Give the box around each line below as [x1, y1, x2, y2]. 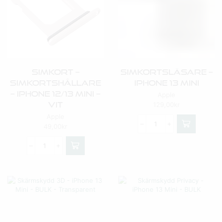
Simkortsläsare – [120, 67, 213, 76]
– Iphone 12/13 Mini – [10, 89, 101, 98]
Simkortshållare [10, 78, 101, 87]
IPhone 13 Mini [134, 78, 199, 87]
